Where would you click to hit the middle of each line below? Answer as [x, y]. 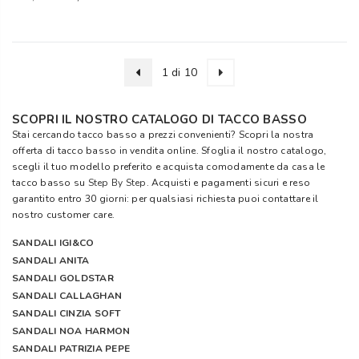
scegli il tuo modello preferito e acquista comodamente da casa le [169, 167]
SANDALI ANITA [51, 260]
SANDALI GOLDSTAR [63, 278]
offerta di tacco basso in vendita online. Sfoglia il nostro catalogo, [169, 151]
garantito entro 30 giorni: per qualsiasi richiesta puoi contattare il [165, 199]
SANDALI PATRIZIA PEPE [71, 349]
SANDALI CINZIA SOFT [67, 313]
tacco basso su [50, 183]
